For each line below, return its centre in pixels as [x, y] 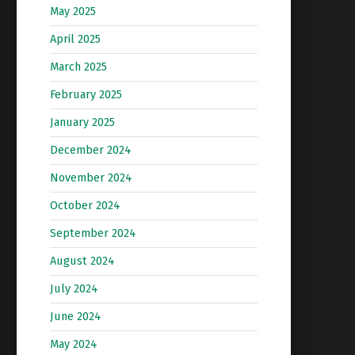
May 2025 [73, 11]
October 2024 [85, 206]
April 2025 [75, 39]
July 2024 [74, 289]
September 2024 [93, 233]
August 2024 [82, 261]
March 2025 [78, 67]
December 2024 [90, 150]
